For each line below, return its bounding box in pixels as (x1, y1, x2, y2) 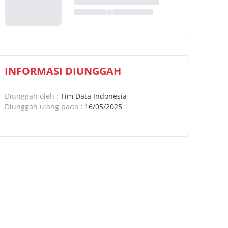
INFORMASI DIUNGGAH (5, 64, 121, 78)
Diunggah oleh (5, 91, 54, 101)
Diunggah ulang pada (5, 102, 78, 111)
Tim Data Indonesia (61, 91, 127, 101)
